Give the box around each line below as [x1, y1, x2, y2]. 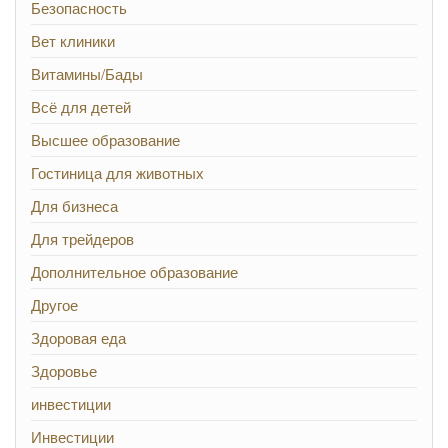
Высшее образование [31, 129, 180, 151]
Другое [31, 294, 78, 316]
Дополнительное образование [31, 261, 238, 283]
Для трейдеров [31, 228, 134, 250]
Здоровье [31, 360, 97, 382]
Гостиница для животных [31, 162, 204, 184]
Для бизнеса [31, 195, 118, 217]
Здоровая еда [31, 327, 126, 349]
